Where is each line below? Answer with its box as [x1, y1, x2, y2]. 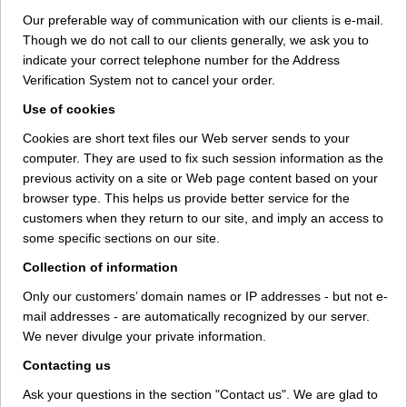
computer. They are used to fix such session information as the [23, 151, 383, 165]
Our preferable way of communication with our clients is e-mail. [23, 13, 383, 27]
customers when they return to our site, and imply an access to [23, 211, 383, 225]
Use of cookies [23, 102, 115, 116]
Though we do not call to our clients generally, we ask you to [23, 33, 369, 47]
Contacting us [23, 358, 111, 372]
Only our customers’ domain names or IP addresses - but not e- [23, 289, 388, 303]
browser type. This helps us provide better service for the [23, 191, 350, 205]
